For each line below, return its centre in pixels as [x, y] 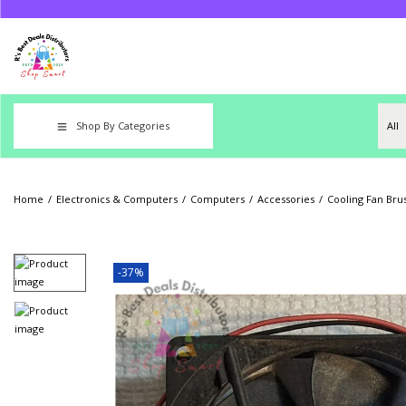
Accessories [286, 199]
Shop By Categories [123, 126]
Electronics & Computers [117, 199]
